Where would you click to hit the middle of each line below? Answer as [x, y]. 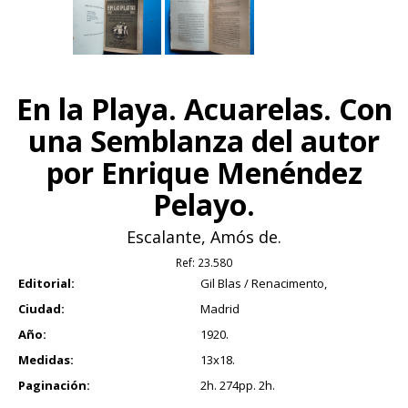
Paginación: [54, 385]
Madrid [220, 308]
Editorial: [46, 283]
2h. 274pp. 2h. [238, 385]
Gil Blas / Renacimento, [264, 283]
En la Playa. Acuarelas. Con [204, 108]
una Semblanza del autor [204, 140]
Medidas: [46, 359]
